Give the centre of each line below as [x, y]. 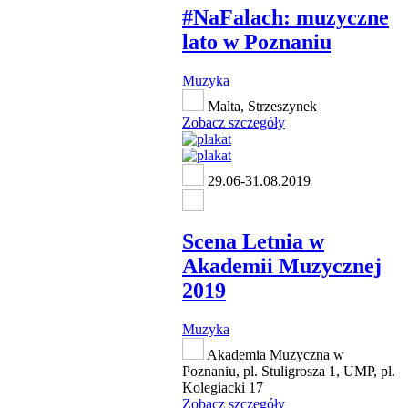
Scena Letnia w [253, 241]
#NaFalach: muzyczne [286, 17]
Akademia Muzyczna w [274, 354]
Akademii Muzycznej [282, 265]
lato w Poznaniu [257, 42]
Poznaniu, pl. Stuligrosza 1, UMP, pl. [289, 371]
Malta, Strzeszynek [260, 106]
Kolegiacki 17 [223, 387]
